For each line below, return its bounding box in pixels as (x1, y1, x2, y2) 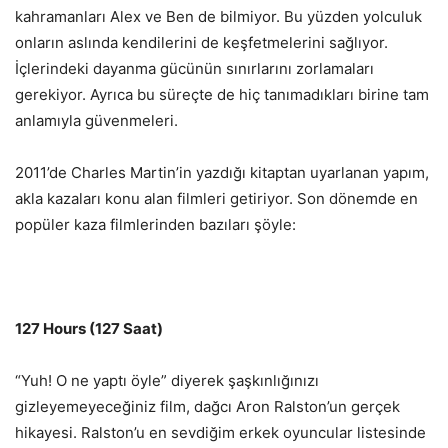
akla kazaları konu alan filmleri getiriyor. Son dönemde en (15, 188, 418, 208)
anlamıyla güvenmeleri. (15, 110, 178, 130)
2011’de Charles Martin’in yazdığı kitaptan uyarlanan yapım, (15, 162, 429, 182)
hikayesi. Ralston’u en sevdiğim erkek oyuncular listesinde (15, 422, 426, 442)
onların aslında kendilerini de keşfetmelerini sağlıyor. (15, 32, 388, 52)
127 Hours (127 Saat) (15, 318, 163, 338)
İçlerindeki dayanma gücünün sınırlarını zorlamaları (15, 58, 374, 78)
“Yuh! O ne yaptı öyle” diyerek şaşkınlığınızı (15, 370, 319, 390)
